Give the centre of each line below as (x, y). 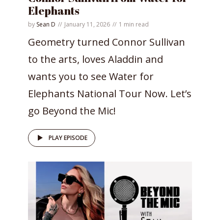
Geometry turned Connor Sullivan (107, 42)
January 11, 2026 (87, 24)
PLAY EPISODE (68, 137)
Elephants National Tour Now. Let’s (110, 93)
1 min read (134, 24)
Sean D (46, 24)
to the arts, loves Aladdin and (96, 59)
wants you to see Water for (91, 76)
